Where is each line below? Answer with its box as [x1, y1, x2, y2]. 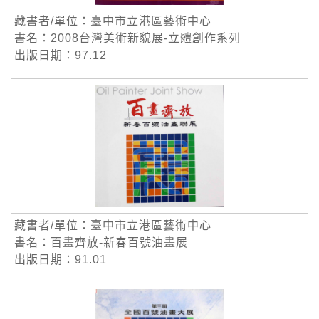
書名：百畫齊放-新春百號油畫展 [14, 236, 188, 249]
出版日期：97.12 [14, 49, 107, 62]
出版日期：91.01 [14, 253, 107, 266]
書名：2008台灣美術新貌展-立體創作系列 [14, 32, 241, 45]
